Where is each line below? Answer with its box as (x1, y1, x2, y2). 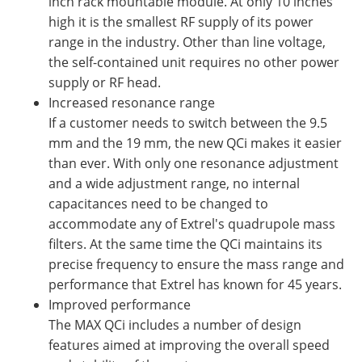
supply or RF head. (48, 74, 161, 90)
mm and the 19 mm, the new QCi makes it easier (48, 134, 342, 151)
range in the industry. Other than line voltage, (48, 33, 326, 50)
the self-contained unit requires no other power (48, 53, 339, 70)
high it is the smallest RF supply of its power (48, 13, 314, 30)
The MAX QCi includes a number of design (48, 316, 301, 333)
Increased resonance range (48, 94, 215, 111)
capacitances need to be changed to (48, 195, 268, 212)
